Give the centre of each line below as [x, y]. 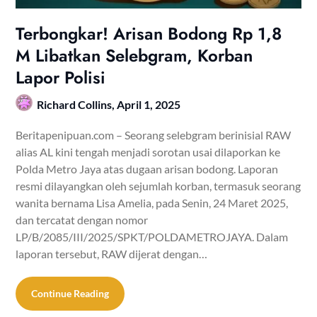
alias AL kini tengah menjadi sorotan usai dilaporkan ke [148, 151]
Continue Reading [70, 293]
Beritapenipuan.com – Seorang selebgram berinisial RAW [154, 134]
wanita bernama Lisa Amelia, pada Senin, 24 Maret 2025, [152, 202]
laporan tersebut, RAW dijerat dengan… [112, 253]
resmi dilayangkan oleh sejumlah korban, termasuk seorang [158, 185]
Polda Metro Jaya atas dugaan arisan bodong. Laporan [147, 168]
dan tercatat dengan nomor [82, 219]
